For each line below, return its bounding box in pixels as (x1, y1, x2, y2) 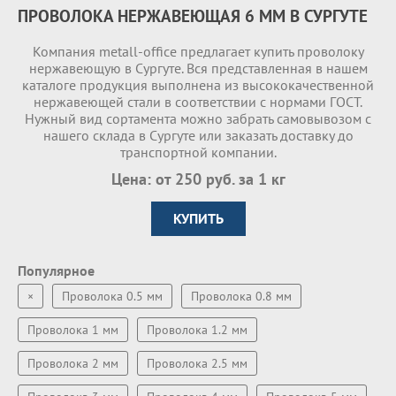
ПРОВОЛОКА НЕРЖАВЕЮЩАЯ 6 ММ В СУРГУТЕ (18, 5, 368, 27)
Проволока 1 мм (27, 322, 118, 338)
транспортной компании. (119, 143, 277, 161)
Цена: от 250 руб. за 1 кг (110, 169, 286, 189)
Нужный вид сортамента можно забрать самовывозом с (25, 110, 371, 127)
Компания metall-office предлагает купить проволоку (32, 42, 364, 60)
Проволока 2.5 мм (147, 355, 247, 371)
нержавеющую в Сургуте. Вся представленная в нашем (28, 59, 368, 77)
